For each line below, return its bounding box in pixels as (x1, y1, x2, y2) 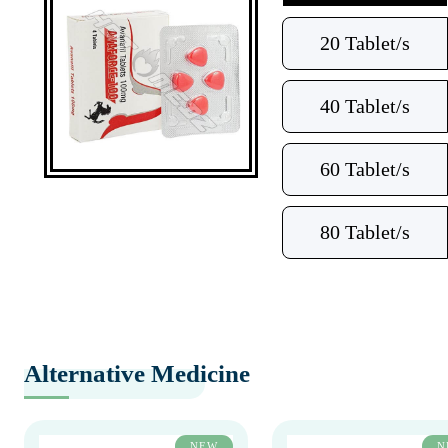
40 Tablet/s (319, 95, 410, 117)
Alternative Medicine (24, 360, 250, 387)
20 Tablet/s (319, 32, 410, 54)
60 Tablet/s (319, 158, 410, 180)
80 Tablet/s (319, 221, 410, 243)
